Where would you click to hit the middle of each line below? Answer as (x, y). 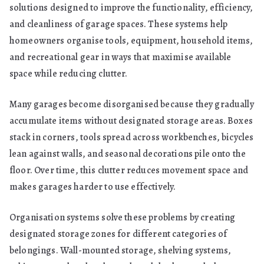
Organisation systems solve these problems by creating (123, 217)
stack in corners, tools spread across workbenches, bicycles (132, 137)
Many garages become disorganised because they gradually (132, 104)
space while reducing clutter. (69, 74)
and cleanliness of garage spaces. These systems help (119, 24)
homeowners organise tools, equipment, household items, (131, 41)
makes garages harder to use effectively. (93, 187)
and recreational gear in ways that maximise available (121, 57)
